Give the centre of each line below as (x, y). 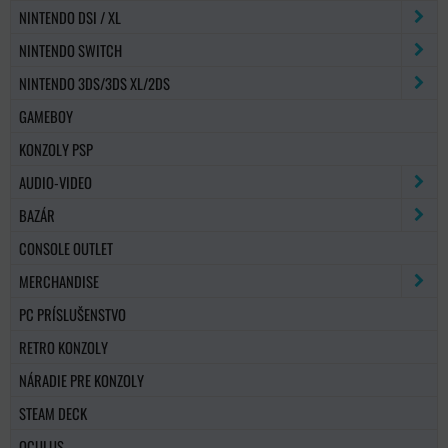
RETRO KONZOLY (63, 346)
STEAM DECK (53, 412)
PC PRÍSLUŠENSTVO (72, 313)
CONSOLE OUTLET (66, 247)
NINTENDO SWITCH (70, 49)
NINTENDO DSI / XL (70, 16)
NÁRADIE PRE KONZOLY (81, 379)
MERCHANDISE (59, 280)
